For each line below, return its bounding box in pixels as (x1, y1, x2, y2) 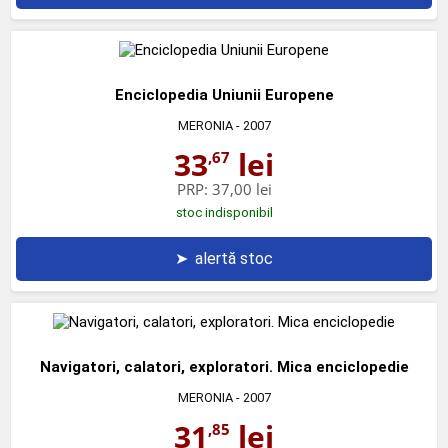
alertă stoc (195, 248, 273, 268)
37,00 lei (211, 178, 272, 199)
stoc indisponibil (175, 204, 273, 220)
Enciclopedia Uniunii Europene (114, 85, 334, 104)
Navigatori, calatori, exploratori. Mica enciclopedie (39, 357, 409, 376)
